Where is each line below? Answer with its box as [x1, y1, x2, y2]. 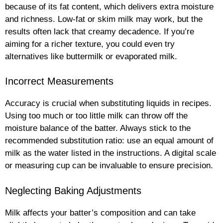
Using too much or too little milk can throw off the [5, 111, 188, 121]
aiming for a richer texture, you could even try [5, 39, 175, 49]
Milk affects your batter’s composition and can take [5, 208, 196, 218]
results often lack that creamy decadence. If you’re [5, 26, 194, 36]
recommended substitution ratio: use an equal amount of [5, 136, 214, 146]
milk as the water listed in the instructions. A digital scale [5, 148, 216, 158]
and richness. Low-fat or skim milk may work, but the [5, 14, 203, 24]
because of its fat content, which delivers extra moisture [5, 1, 214, 11]
